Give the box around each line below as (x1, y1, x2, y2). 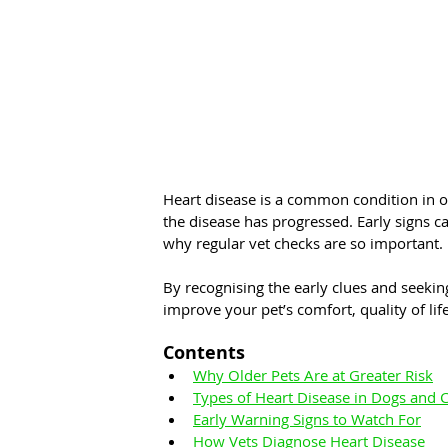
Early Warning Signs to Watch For (193, 409, 421, 430)
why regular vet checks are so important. (163, 233, 443, 254)
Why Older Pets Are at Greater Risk (193, 365, 433, 386)
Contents (163, 340, 245, 366)
